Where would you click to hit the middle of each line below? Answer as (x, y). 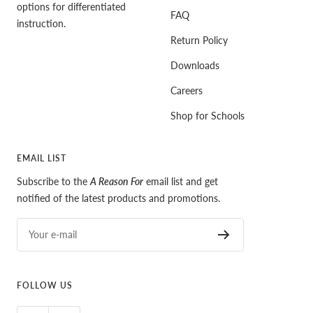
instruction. (41, 23)
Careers (187, 90)
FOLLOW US (45, 285)
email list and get (181, 181)
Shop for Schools (208, 115)
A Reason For (117, 181)
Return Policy (199, 40)
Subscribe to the (53, 181)
